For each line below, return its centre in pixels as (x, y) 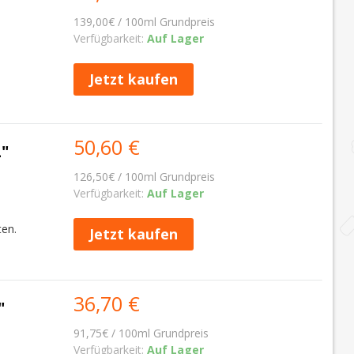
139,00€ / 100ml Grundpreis (144, 22)
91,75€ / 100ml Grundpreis (141, 333)
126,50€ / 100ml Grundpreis (144, 177)
